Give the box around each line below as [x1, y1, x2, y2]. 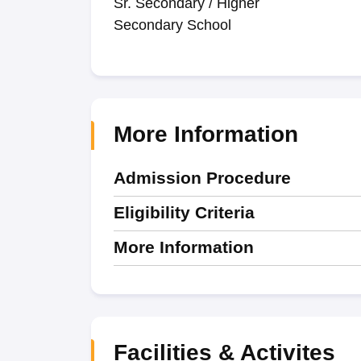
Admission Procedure [113, 168, 291, 187]
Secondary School [113, 17, 231, 33]
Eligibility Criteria [113, 203, 255, 222]
